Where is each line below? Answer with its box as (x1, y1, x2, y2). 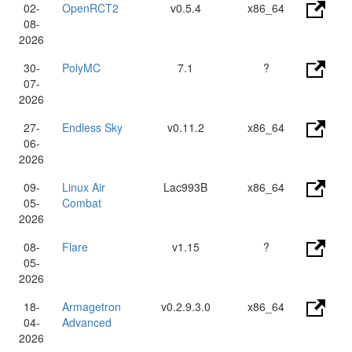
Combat (62, 195, 101, 211)
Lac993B (163, 179, 207, 195)
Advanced (62, 314, 112, 330)
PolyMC (62, 60, 101, 75)
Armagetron (62, 299, 121, 314)
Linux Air (62, 179, 105, 195)
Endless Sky (62, 119, 123, 135)
